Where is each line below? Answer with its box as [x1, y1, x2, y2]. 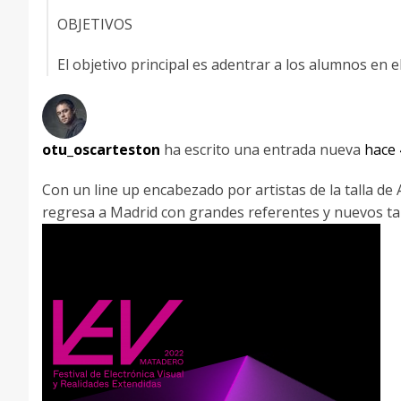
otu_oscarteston [42, 140, 160, 159]
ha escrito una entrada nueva [160, 140, 364, 159]
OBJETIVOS [57, 14, 136, 34]
